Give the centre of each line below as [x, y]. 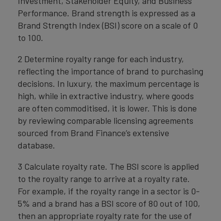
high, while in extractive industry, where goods [106, 96]
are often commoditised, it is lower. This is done [107, 108]
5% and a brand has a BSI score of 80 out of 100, [109, 203]
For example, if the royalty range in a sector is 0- [109, 191]
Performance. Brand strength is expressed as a [107, 13]
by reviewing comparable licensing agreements [106, 121]
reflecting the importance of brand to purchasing [110, 71]
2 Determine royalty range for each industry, [101, 59]
